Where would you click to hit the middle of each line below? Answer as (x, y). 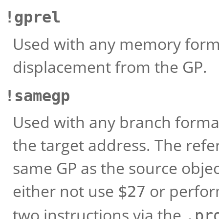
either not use (65, 191)
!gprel (33, 17)
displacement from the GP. (110, 66)
